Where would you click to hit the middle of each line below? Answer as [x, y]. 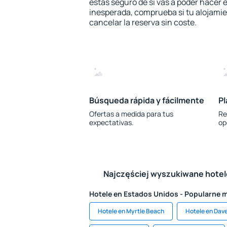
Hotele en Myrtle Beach [131, 211]
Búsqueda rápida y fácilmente [147, 100]
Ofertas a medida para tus [131, 114]
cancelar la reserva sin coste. [143, 22]
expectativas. [111, 122]
